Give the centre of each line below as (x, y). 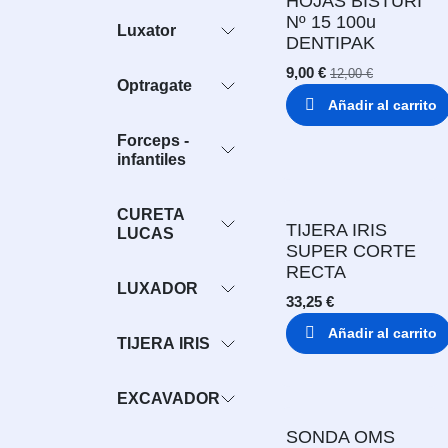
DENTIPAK (330, 43)
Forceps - (153, 140)
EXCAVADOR (168, 398)
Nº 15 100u (331, 22)
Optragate (154, 85)
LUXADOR (157, 288)
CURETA (151, 214)
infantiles (151, 159)
